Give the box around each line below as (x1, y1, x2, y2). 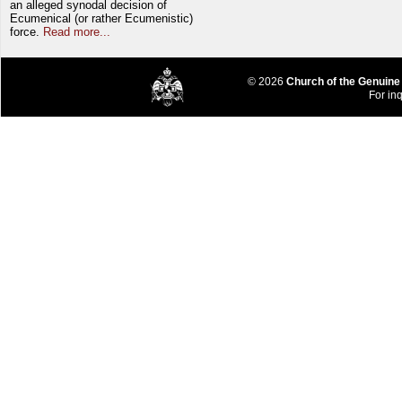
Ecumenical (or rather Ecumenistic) (10, 11, 193, 25)
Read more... (43, 24, 110, 39)
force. (10, 24, 43, 39)
